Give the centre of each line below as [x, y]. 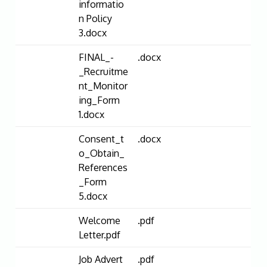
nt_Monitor [103, 86]
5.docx [93, 196]
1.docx [92, 114]
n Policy [96, 18]
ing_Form [100, 100]
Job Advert [101, 259]
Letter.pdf [100, 235]
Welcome [100, 220]
